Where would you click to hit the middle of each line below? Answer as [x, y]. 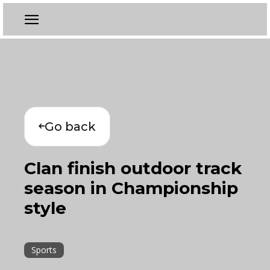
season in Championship [131, 188]
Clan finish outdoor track [133, 168]
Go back [70, 127]
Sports [44, 250]
